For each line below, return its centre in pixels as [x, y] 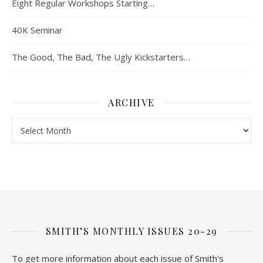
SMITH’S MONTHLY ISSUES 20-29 [131, 231]
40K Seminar [37, 30]
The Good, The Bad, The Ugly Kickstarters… [101, 57]
